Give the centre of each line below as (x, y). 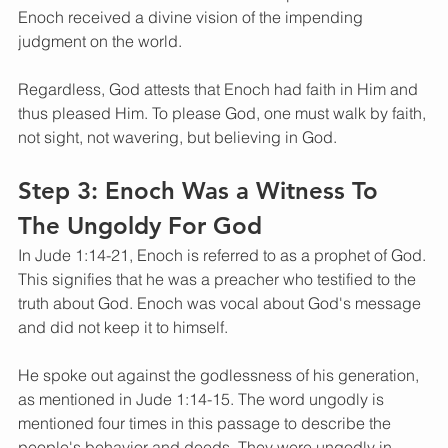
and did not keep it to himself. (125, 327)
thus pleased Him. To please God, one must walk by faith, (224, 113)
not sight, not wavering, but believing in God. (177, 137)
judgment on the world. (102, 41)
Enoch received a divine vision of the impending (192, 17)
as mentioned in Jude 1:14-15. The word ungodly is (203, 399)
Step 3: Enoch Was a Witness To (201, 191)
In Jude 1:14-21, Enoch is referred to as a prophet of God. (224, 255)
